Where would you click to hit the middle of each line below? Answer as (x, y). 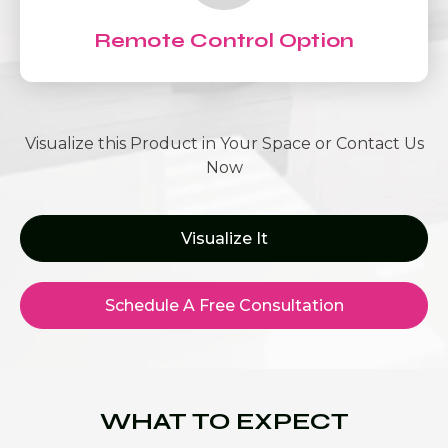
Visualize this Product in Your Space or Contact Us (224, 143)
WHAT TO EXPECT (224, 421)
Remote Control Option (224, 40)
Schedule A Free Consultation (224, 305)
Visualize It (224, 238)
